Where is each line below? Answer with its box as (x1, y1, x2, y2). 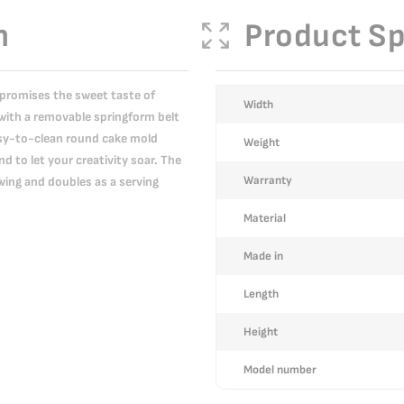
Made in (243, 248, 283, 263)
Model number (243, 362, 317, 377)
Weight (243, 134, 280, 150)
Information (216, 108, 282, 124)
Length (243, 286, 279, 301)
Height (243, 324, 278, 339)
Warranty (243, 172, 292, 188)
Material (243, 210, 286, 225)
